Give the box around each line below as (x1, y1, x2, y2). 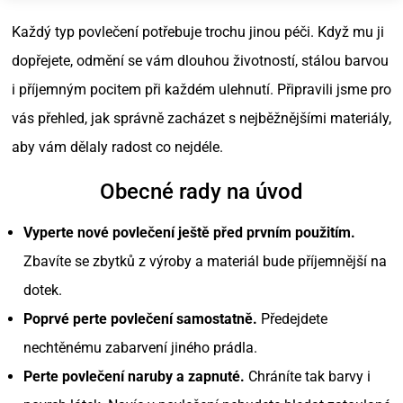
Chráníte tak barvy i (245, 368, 371, 386)
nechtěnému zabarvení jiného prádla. (23, 339, 257, 357)
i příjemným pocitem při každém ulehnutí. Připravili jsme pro (12, 81, 391, 99)
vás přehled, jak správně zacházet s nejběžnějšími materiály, (12, 110, 391, 128)
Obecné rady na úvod (100, 179, 303, 205)
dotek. (23, 282, 62, 300)
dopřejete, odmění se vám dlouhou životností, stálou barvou (12, 52, 389, 70)
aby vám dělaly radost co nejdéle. (12, 139, 223, 157)
